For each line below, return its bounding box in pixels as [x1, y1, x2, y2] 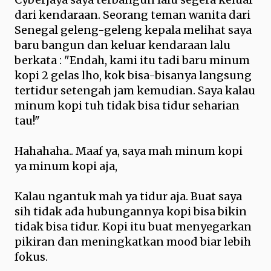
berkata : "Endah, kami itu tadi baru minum [15, 53, 250, 67]
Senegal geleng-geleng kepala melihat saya [15, 23, 252, 37]
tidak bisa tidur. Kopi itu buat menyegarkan [15, 220, 252, 233]
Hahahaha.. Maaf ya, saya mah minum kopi [15, 144, 243, 158]
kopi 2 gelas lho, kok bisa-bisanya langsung [15, 68, 252, 82]
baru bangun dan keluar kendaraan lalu [15, 38, 230, 52]
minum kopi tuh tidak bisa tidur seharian [15, 99, 240, 113]
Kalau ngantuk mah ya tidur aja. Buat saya [15, 189, 242, 203]
